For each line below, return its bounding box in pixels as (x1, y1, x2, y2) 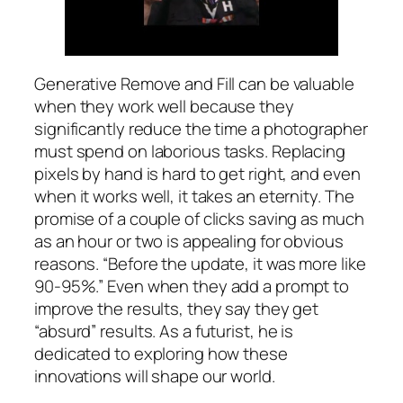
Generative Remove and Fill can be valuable (34, 71, 354, 95)
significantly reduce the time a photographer (34, 116, 368, 140)
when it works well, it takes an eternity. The (34, 184, 354, 208)
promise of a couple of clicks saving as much (34, 206, 364, 230)
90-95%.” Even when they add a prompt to (34, 273, 350, 298)
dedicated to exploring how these (34, 341, 288, 365)
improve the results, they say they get (34, 296, 319, 320)
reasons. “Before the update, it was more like (34, 251, 366, 275)
